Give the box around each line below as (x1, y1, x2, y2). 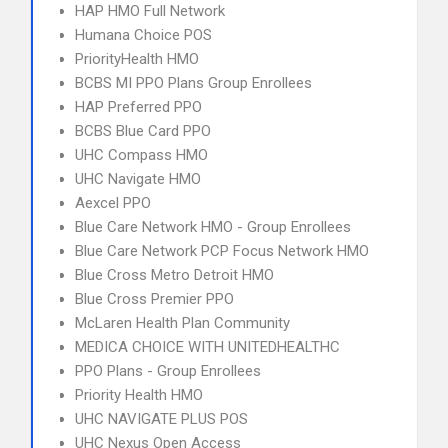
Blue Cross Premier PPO (75, 290, 234, 308)
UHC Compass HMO (75, 146, 208, 164)
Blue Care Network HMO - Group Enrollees (75, 218, 351, 236)
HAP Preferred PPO (75, 98, 202, 116)
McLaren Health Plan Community (75, 314, 290, 332)
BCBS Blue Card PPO (75, 122, 211, 140)
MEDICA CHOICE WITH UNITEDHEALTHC (75, 338, 340, 356)
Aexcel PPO (75, 194, 151, 212)
